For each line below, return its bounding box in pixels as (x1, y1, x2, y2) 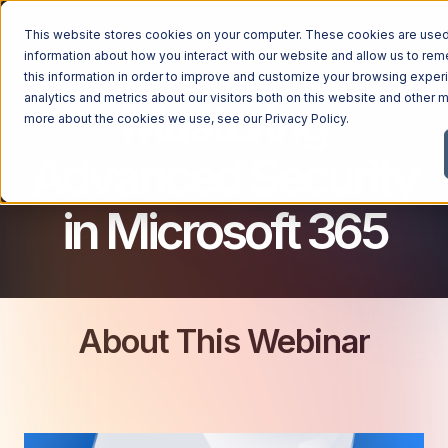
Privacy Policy (265, 111, 346, 126)
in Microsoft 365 (61, 201, 387, 261)
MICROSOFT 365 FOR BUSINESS (100, 46, 348, 66)
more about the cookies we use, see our (24, 111, 265, 126)
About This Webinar (77, 321, 370, 361)
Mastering (121, 93, 327, 153)
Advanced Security (31, 147, 417, 207)
